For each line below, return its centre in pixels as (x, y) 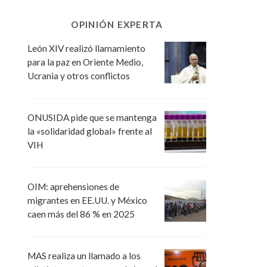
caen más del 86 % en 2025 (81, 214)
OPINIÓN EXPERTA (117, 24)
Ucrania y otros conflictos (79, 75)
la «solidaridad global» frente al (90, 131)
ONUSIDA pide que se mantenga (92, 118)
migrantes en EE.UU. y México (87, 201)
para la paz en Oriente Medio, (85, 62)
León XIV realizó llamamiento (86, 48)
